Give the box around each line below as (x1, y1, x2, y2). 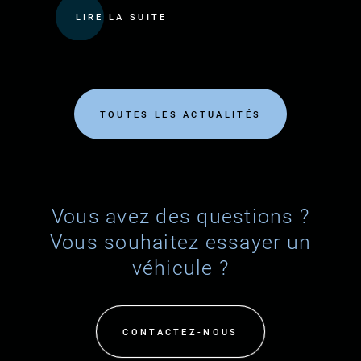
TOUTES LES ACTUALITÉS (99, 110, 262, 121)
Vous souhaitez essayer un (49, 230, 312, 255)
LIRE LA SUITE (75, 12, 168, 23)
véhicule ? (131, 256, 230, 280)
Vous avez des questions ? (51, 205, 310, 229)
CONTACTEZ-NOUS (122, 327, 239, 338)
